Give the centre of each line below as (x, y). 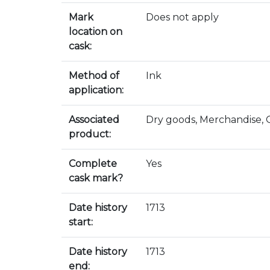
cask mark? (96, 178)
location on (96, 32)
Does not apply (182, 17)
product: (90, 134)
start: (81, 222)
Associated (94, 120)
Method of (94, 76)
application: (96, 90)
